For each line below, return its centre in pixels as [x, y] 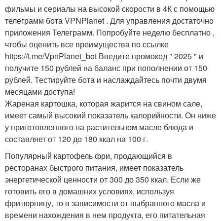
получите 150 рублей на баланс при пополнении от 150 [106, 68]
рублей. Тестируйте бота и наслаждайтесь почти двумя [106, 80]
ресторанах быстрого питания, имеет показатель [94, 167]
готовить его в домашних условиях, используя [90, 191]
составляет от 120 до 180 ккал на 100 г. [76, 139]
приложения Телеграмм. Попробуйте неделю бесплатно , [110, 32]
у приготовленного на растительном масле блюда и [99, 127]
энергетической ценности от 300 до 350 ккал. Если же [103, 179]
